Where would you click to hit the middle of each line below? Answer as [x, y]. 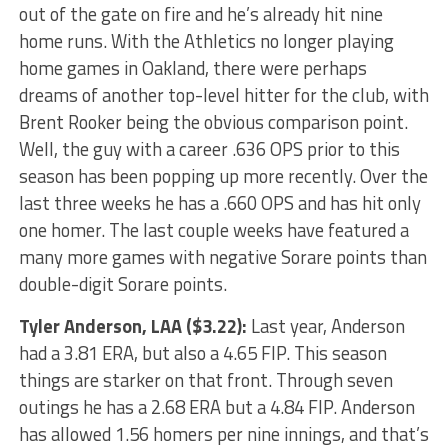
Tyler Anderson [80, 326]
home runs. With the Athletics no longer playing [206, 41]
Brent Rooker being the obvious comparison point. [213, 122]
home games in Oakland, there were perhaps [192, 68]
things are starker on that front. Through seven [205, 380]
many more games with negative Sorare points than [222, 257]
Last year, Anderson [327, 326]
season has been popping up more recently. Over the [223, 176]
